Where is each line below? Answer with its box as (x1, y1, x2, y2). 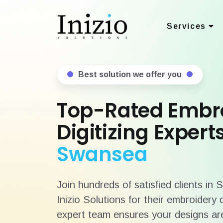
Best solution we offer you (78, 70, 182, 79)
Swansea (57, 140, 148, 168)
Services (166, 22, 209, 30)
